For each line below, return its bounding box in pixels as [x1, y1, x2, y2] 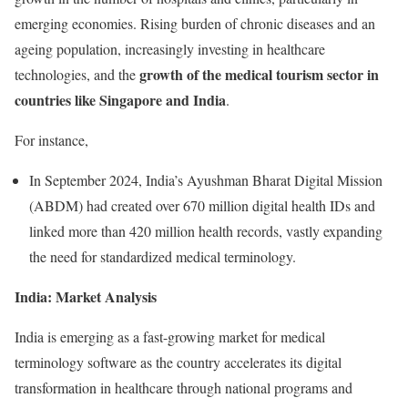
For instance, [15, 130, 88, 149]
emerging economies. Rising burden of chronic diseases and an [15, 14, 375, 33]
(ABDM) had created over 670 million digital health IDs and [29, 196, 375, 215]
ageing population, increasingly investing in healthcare [15, 39, 325, 58]
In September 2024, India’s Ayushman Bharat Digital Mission [29, 170, 382, 189]
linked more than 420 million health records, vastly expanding [29, 221, 382, 240]
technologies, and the [15, 65, 139, 84]
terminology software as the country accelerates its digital [15, 352, 342, 372]
